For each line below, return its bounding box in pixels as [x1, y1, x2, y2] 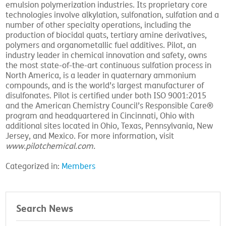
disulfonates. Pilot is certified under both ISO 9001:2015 [6, 91, 207, 101]
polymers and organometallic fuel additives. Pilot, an [6, 40, 197, 50]
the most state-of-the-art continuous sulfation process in [6, 61, 212, 71]
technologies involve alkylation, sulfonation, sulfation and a [6, 10, 219, 20]
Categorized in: [6, 161, 62, 172]
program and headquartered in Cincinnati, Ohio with [6, 111, 195, 121]
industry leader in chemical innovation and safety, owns [6, 50, 207, 61]
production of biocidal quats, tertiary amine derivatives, [6, 30, 207, 40]
